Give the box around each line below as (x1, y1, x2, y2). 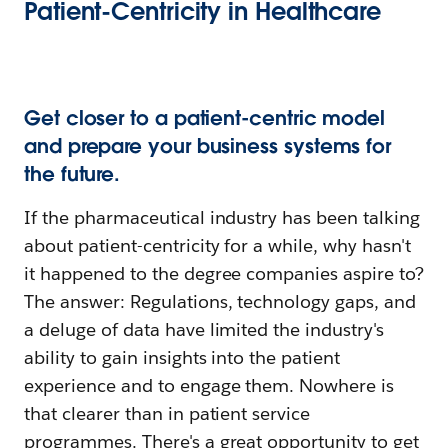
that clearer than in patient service (24, 401, 311, 425)
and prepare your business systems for (24, 132, 392, 159)
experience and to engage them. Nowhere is (24, 373, 395, 397)
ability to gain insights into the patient (24, 345, 341, 369)
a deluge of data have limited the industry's (24, 317, 385, 341)
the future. (24, 160, 121, 187)
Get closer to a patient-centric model (24, 104, 386, 131)
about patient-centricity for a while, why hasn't (24, 233, 411, 257)
